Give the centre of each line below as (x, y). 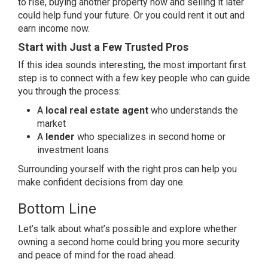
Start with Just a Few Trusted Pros (103, 47)
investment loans (73, 150)
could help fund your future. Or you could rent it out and (131, 16)
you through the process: (69, 92)
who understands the (193, 111)
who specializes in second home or (150, 137)
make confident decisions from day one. (101, 182)
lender (60, 137)
